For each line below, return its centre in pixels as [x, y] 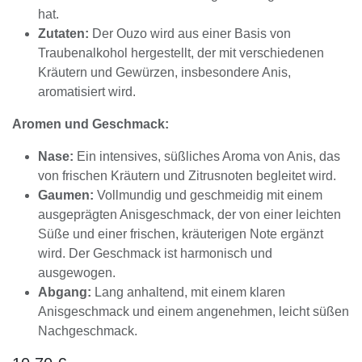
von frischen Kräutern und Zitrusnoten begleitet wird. [187, 176]
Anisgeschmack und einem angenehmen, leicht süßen [194, 311]
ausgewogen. [77, 273]
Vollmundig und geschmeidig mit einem [208, 195]
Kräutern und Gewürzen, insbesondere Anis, [164, 72]
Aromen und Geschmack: [90, 124]
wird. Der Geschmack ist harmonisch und [155, 253]
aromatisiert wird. [87, 92]
